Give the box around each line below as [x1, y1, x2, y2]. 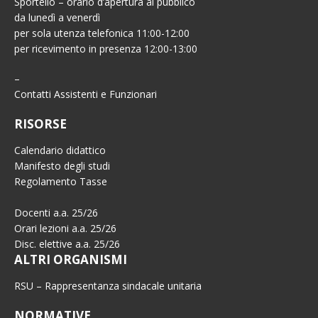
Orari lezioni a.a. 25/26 [14, 221, 116, 235]
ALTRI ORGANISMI [14, 251, 127, 268]
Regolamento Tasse [14, 175, 107, 188]
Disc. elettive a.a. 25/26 [14, 237, 120, 251]
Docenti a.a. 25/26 [14, 206, 98, 219]
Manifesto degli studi [14, 159, 110, 172]
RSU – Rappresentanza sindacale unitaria [14, 279, 202, 292]
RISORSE [14, 116, 67, 132]
